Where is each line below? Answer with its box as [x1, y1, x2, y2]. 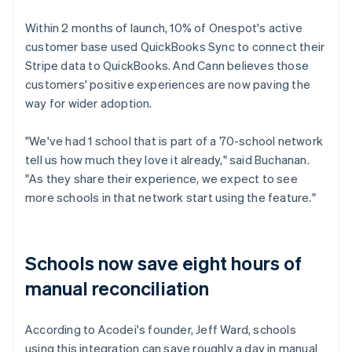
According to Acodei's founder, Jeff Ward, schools [25, 321, 296, 338]
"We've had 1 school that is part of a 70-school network [25, 133, 324, 149]
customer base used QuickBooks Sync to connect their [25, 38, 325, 55]
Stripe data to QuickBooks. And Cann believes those [25, 57, 310, 74]
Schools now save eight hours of [25, 251, 302, 276]
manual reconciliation [25, 276, 210, 301]
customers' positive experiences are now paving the [25, 76, 311, 93]
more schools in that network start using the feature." [25, 189, 316, 206]
